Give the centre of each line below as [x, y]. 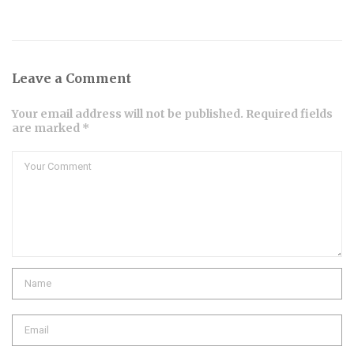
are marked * [51, 128]
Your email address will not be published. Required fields [172, 113]
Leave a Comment [72, 78]
